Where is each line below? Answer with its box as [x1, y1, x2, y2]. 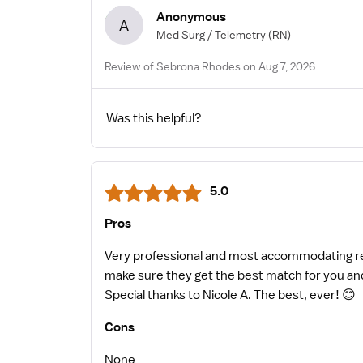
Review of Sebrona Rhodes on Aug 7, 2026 [105, 59, 315, 75]
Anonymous [156, 8, 226, 25]
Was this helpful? [106, 110, 202, 127]
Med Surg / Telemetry [156, 27, 266, 42]
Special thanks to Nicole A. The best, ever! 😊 [105, 287, 356, 304]
